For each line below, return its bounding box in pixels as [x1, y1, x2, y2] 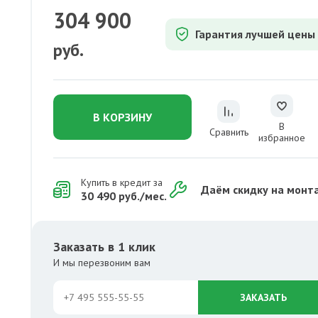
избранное [258, 131, 305, 144]
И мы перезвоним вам [53, 256, 151, 269]
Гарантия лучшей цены [194, 27, 315, 41]
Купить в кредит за [81, 176, 163, 189]
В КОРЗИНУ [93, 109, 153, 124]
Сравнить [209, 126, 248, 138]
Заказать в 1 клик [53, 238, 156, 255]
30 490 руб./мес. [81, 189, 168, 203]
